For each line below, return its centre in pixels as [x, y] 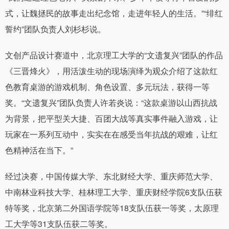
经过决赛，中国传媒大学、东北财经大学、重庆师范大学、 [111, 176]
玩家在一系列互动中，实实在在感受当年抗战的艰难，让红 [111, 134]
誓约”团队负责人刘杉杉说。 [55, 29]
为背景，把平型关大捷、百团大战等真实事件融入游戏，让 [111, 119]
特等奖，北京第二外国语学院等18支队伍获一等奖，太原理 [112, 208]
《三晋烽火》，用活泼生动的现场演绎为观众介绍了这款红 [111, 71]
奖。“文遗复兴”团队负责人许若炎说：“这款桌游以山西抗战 [111, 103]
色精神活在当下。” [39, 150]
